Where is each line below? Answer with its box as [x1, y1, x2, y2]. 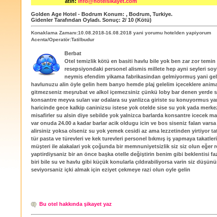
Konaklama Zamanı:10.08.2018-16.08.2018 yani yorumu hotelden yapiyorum [31, 30, 211, 35]
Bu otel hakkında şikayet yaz [39, 201, 112, 207]
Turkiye [153, 11, 171, 17]
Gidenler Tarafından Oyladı [31, 17, 99, 23]
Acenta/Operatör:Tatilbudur [31, 37, 94, 42]
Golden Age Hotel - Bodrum [31, 11, 102, 17]
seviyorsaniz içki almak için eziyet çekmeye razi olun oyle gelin [31, 167, 190, 173]
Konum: [102, 11, 126, 17]
